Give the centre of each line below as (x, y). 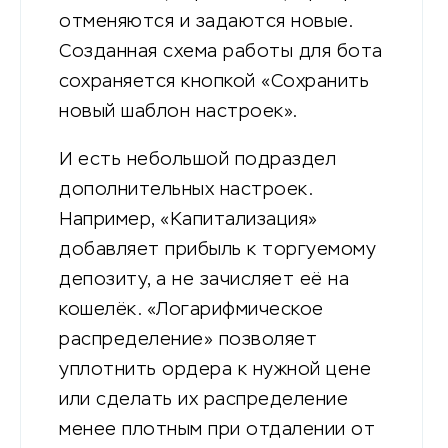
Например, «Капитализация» (188, 220)
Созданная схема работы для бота (221, 52)
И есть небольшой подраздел (197, 160)
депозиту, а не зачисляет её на (204, 280)
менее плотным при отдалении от (217, 430)
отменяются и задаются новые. (205, 22)
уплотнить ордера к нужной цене (215, 370)
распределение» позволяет (188, 340)
